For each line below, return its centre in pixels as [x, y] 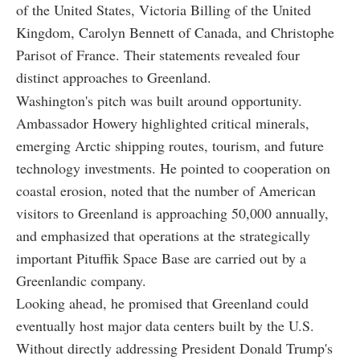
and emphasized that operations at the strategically [163, 235]
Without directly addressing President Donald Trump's [174, 348]
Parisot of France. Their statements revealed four [158, 54]
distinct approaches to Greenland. [114, 77]
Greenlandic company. [81, 280]
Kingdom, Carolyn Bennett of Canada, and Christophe [175, 32]
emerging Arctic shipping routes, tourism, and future [170, 145]
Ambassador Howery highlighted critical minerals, [163, 123]
